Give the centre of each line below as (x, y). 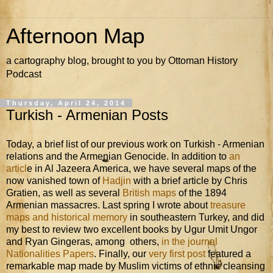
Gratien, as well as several (64, 193)
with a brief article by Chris (189, 180)
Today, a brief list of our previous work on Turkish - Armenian (135, 144)
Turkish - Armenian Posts (87, 115)
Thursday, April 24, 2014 (66, 103)
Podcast (24, 74)
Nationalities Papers (50, 253)
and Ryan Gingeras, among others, (84, 241)
